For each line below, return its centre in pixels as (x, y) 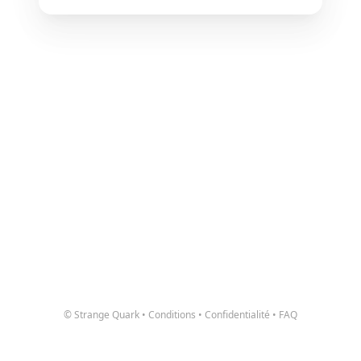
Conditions (172, 315)
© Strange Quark (102, 315)
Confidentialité (237, 315)
